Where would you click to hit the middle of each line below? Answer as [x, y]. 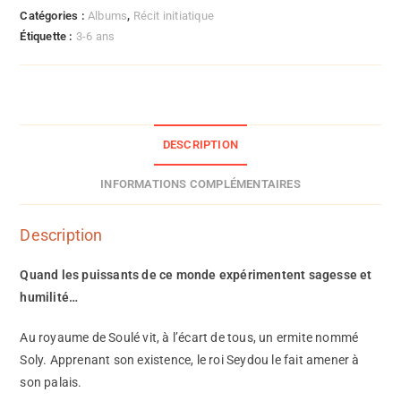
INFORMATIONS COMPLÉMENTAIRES [200, 183]
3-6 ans [95, 36]
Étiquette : [48, 36]
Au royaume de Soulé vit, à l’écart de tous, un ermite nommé [189, 337]
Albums [108, 15]
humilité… [49, 297]
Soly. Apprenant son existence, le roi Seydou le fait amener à [190, 359]
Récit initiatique [174, 15]
